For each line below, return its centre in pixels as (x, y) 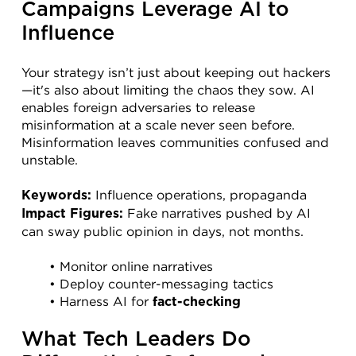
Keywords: (56, 195)
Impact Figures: (72, 213)
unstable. (50, 159)
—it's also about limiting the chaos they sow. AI (168, 89)
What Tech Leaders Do (136, 339)
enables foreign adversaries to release (138, 107)
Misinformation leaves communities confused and (175, 142)
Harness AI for (106, 301)
